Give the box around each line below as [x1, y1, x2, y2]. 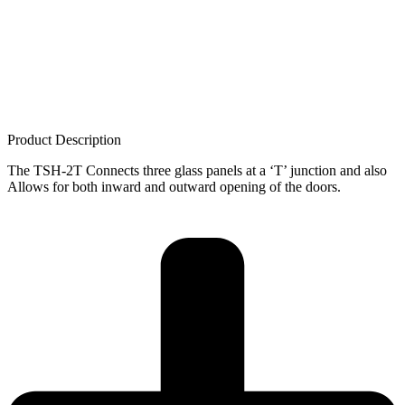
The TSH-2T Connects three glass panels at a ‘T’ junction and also [7, 163, 387, 179]
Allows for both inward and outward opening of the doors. [7, 179, 341, 195]
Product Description [7, 132, 121, 148]
